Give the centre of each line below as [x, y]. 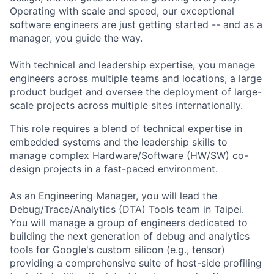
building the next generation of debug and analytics [130, 236]
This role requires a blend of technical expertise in [126, 128]
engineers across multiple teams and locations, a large [136, 78]
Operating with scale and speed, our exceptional [122, 11]
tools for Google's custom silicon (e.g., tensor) [117, 249]
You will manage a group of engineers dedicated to [129, 222]
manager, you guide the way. [76, 38]
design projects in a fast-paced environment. [114, 168]
